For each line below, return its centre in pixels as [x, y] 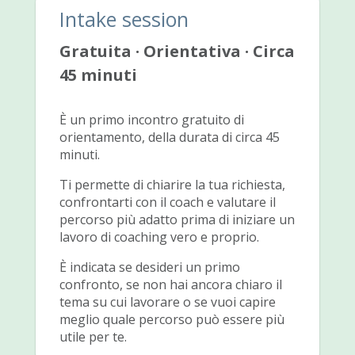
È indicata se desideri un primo [149, 267]
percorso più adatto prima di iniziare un [177, 219]
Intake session [124, 19]
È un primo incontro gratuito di [151, 119]
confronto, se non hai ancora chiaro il [170, 284]
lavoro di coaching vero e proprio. [159, 237]
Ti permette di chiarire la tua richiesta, [172, 184]
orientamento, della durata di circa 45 [169, 137]
